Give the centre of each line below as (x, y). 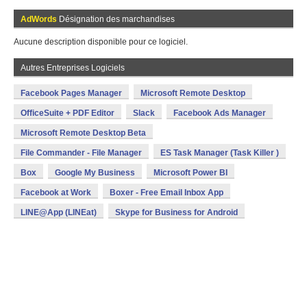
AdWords (39, 19)
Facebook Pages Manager (71, 93)
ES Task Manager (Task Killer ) (220, 153)
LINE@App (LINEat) (59, 212)
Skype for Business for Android (176, 212)
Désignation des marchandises (116, 19)
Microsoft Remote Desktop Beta (83, 133)
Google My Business (95, 173)
